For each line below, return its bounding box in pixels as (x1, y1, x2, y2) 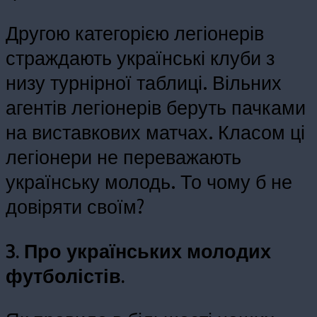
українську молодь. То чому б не (6, 169, 292, 194)
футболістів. (6, 263, 125, 287)
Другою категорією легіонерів (6, 21, 264, 45)
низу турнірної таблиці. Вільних (6, 70, 282, 95)
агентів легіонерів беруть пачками (6, 95, 306, 120)
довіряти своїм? (6, 194, 144, 219)
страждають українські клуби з (6, 45, 275, 70)
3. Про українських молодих (6, 238, 271, 263)
